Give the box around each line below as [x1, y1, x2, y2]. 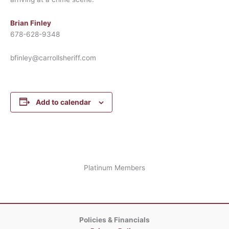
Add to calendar [35, 97, 91, 106]
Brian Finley [10, 18, 51, 27]
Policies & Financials [79, 216, 150, 224]
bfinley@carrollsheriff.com [10, 53, 96, 62]
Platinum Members [84, 164, 145, 172]
